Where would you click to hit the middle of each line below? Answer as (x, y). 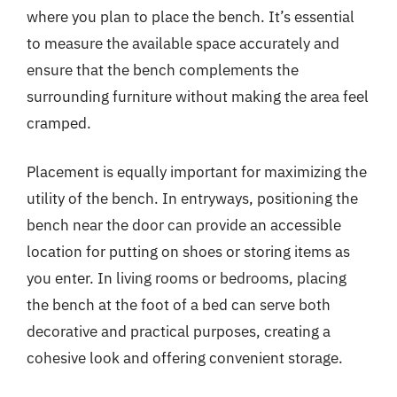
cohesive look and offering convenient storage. (185, 358)
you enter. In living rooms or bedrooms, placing (187, 278)
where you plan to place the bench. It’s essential (191, 16)
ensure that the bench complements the (163, 70)
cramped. (59, 123)
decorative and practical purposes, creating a (179, 331)
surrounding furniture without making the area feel (198, 96)
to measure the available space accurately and (183, 43)
